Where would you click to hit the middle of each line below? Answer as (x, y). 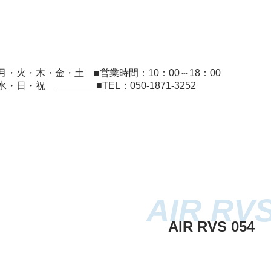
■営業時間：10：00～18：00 (157, 73)
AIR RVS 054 (211, 227)
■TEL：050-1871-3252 (127, 86)
